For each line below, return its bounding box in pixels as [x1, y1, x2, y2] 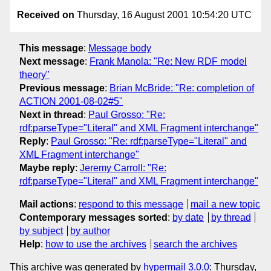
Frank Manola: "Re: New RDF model [90, 56, 247, 67]
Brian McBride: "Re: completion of [109, 82, 254, 93]
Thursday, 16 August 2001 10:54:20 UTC [74, 10, 252, 21]
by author [70, 225, 110, 236]
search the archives [153, 238, 237, 249]
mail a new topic [190, 198, 260, 209]
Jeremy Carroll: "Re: [80, 162, 166, 173]
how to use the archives [45, 238, 146, 249]
